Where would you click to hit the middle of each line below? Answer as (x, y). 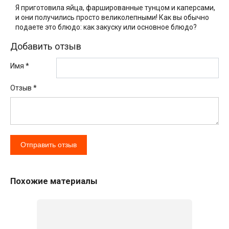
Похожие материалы (54, 181)
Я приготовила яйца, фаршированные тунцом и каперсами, (115, 8)
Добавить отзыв (46, 47)
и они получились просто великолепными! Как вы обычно (112, 18)
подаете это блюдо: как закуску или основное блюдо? (106, 27)
